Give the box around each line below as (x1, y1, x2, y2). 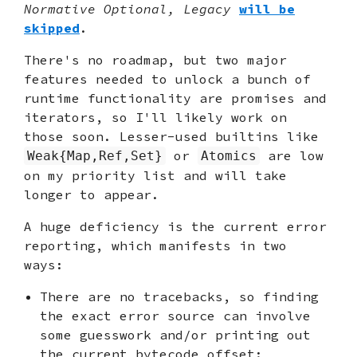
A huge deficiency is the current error (24, 218, 327, 234)
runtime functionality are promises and (24, 89, 327, 106)
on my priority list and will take (24, 167, 287, 183)
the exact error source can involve (40, 307, 311, 324)
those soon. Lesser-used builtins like (24, 127, 319, 144)
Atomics (201, 147, 257, 163)
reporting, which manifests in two (24, 237, 287, 253)
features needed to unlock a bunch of (24, 70, 311, 87)
